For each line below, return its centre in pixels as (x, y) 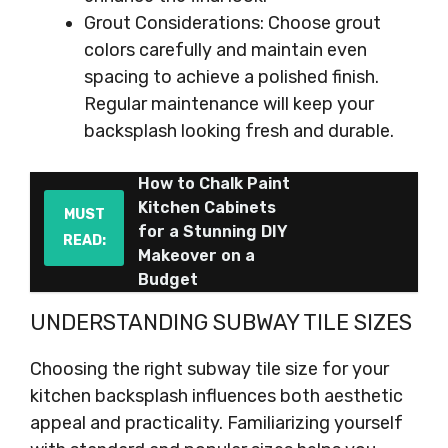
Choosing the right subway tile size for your (209, 369)
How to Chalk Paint (214, 183)
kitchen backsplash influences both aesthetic (216, 396)
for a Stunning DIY (213, 231)
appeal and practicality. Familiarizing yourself (216, 423)
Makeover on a (196, 255)
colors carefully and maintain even (225, 50)
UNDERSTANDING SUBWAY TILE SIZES (221, 322)
